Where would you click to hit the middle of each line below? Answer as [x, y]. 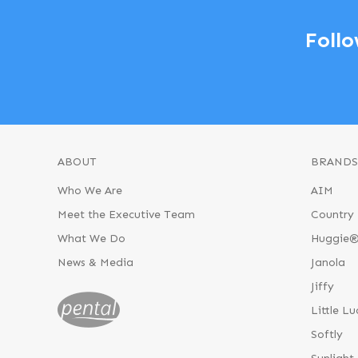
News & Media [95, 263]
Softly [326, 335]
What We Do [91, 239]
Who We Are [90, 191]
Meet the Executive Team [126, 215]
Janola [328, 263]
